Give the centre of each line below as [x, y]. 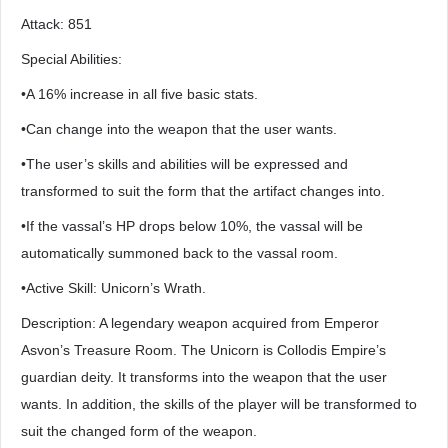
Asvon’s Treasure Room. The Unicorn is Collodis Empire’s [203, 350]
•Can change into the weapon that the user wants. [179, 129]
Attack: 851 [56, 24]
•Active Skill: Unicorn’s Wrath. [113, 288]
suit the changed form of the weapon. [139, 431]
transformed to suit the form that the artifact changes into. [203, 191]
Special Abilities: [71, 59]
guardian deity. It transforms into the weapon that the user [204, 377]
